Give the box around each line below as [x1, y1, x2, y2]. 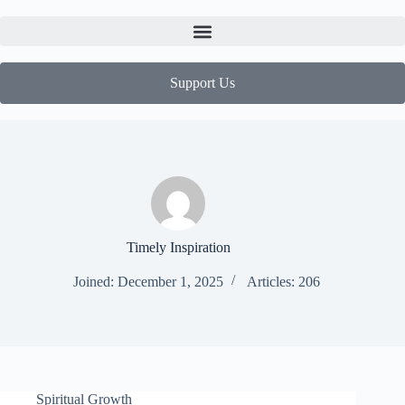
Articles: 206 [246, 274, 320, 289]
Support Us [170, 75, 235, 90]
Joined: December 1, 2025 [72, 274, 223, 289]
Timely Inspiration [126, 240, 231, 255]
